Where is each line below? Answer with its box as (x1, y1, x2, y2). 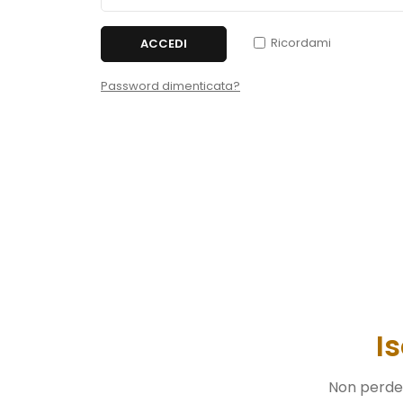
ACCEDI (140, 35, 187, 52)
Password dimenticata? (101, 77, 240, 94)
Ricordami (271, 34, 331, 51)
